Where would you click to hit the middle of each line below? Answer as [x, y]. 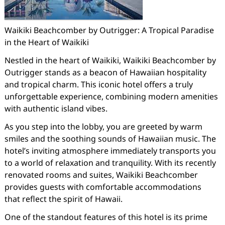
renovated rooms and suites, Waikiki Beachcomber [101, 175]
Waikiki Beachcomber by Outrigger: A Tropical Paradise [109, 30]
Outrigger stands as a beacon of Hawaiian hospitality [105, 72]
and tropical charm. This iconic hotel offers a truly [98, 84]
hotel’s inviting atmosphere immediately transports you [110, 151]
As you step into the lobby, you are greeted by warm [103, 127]
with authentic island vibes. [56, 108]
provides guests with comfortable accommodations [103, 187]
